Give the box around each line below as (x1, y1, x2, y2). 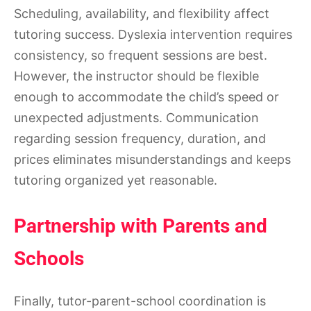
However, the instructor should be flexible (14, 69, 259, 84)
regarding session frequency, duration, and (14, 131, 266, 146)
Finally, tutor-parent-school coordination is (14, 294, 266, 309)
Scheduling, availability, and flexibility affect (14, 6, 269, 22)
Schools (14, 247, 84, 271)
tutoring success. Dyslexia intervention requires (14, 27, 292, 42)
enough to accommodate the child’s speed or (14, 90, 279, 105)
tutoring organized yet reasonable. (14, 173, 217, 188)
